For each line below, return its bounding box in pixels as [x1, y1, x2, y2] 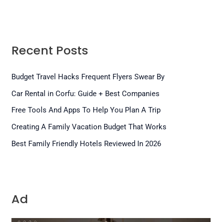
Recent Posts [11, 42, 89, 58]
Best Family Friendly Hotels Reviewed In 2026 [11, 139, 162, 148]
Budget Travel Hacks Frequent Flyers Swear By [11, 72, 165, 81]
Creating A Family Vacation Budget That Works [11, 122, 167, 132]
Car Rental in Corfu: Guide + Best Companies [11, 89, 160, 98]
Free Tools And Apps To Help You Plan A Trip [11, 106, 161, 115]
